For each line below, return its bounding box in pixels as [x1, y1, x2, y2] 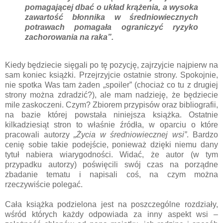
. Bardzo [186, 130, 218, 139]
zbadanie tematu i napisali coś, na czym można [5, 170, 218, 179]
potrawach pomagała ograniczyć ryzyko [25, 23, 198, 32]
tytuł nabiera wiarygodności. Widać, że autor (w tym [5, 150, 218, 159]
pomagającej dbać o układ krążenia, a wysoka [25, 3, 198, 12]
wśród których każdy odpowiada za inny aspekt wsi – [5, 210, 218, 219]
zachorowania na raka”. [25, 33, 113, 42]
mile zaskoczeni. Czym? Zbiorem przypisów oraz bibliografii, [5, 101, 218, 110]
